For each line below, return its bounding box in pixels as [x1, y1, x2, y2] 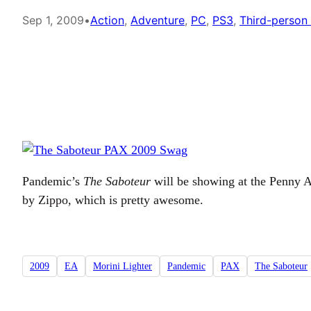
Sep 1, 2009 [22, 13, 84, 27]
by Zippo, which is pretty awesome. [22, 193, 203, 207]
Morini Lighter [93, 261, 152, 272]
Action [90, 13, 124, 27]
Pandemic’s [22, 174, 83, 188]
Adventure [131, 13, 185, 27]
